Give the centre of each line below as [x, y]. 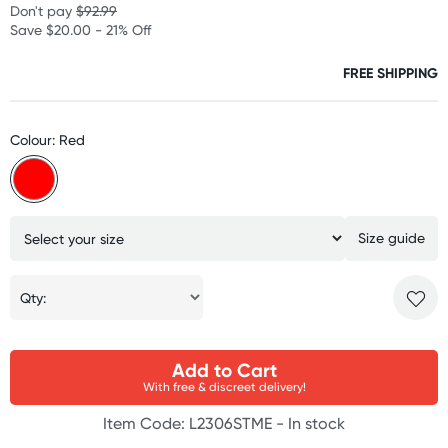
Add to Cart [224, 370]
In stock [316, 423]
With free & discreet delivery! [224, 386]
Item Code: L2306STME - [195, 423]
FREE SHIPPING [390, 73]
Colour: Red [47, 139]
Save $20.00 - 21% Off [80, 29]
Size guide [391, 237]
